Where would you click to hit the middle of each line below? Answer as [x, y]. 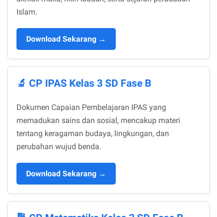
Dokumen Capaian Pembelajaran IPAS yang [91, 108]
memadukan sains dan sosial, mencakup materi [98, 121]
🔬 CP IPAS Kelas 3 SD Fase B [84, 84]
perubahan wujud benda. [59, 147]
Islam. [27, 12]
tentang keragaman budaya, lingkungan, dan [93, 134]
